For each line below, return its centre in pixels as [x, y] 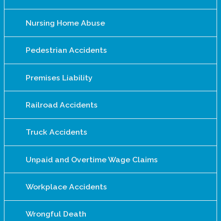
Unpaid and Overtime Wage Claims [92, 159]
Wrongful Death [56, 214]
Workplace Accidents [66, 187]
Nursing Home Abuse [65, 23]
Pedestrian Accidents [66, 50]
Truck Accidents [56, 132]
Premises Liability [59, 77]
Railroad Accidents [61, 105]
